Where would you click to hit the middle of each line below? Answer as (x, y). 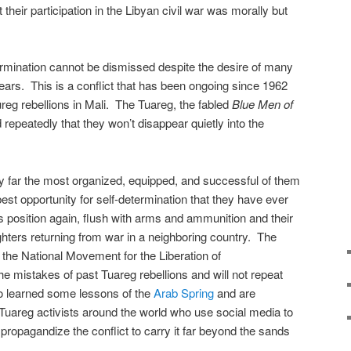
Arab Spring (184, 292)
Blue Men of (262, 104)
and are (235, 292)
